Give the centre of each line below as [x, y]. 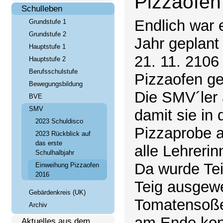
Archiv [38, 205]
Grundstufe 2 [47, 34]
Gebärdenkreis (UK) [57, 192]
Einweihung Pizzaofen [67, 165]
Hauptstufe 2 [47, 59]
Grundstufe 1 [47, 22]
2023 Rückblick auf [63, 134]
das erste [49, 143]
